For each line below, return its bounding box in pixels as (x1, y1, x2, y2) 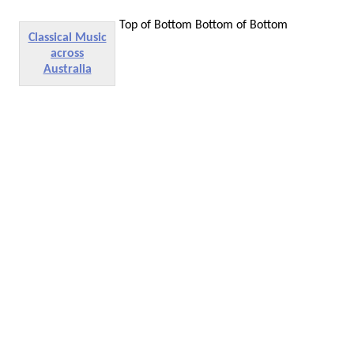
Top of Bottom (119, 18, 195, 32)
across (51, 47, 84, 60)
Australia (43, 62, 92, 76)
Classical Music (28, 31, 107, 44)
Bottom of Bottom (195, 18, 288, 32)
